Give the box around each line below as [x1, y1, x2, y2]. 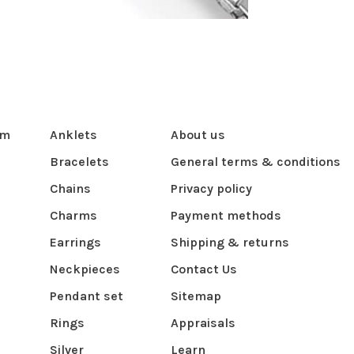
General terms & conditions [171, 154, 341, 169]
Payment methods [171, 208, 281, 223]
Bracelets [50, 154, 109, 169]
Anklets [50, 127, 97, 142]
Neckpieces [50, 262, 120, 277]
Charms [50, 208, 97, 223]
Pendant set [50, 288, 123, 303]
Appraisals [171, 315, 235, 330]
